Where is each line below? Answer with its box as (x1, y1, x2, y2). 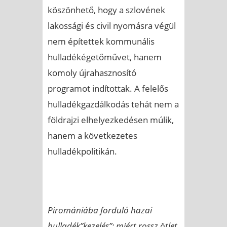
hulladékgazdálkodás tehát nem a (48, 98, 179, 110)
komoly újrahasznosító (48, 66, 136, 79)
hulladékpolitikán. (48, 145, 117, 157)
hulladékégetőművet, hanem (48, 51, 162, 63)
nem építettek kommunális (48, 35, 155, 47)
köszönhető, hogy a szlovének (48, 4, 165, 16)
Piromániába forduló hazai (48, 204, 152, 216)
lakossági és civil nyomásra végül (48, 19, 176, 31)
